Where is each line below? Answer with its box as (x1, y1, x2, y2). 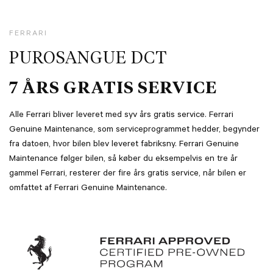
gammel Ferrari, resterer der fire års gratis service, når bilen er (9, 169, 246, 180)
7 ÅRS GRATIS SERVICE (9, 80, 217, 97)
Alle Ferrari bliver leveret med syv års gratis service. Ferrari (9, 111, 233, 121)
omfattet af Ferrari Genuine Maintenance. (9, 184, 167, 194)
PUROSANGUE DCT (9, 50, 167, 68)
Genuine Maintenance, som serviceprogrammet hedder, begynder (9, 126, 260, 136)
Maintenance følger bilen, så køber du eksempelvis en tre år (9, 155, 238, 165)
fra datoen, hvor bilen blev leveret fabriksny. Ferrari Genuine (9, 140, 239, 151)
